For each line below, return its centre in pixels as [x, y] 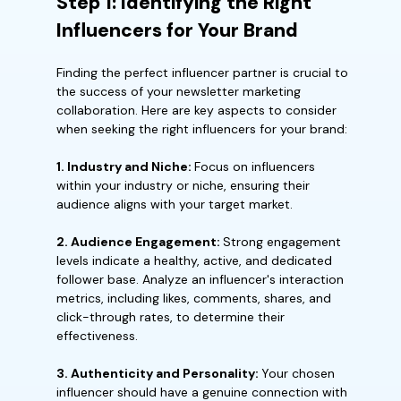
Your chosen [298, 373]
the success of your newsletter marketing [179, 91]
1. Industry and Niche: [125, 166]
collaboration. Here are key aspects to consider [196, 110]
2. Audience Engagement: [140, 242]
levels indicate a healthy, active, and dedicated [194, 260]
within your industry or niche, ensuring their [183, 185]
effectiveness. [97, 336]
